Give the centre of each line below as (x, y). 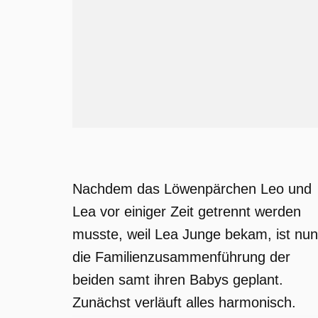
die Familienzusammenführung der (181, 257)
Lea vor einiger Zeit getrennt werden (187, 212)
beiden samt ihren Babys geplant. (178, 280)
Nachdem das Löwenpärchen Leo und (192, 189)
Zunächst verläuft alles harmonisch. (184, 302)
